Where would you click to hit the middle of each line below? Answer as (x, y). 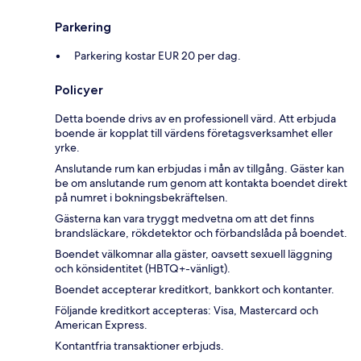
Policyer (79, 90)
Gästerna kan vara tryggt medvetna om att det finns (185, 219)
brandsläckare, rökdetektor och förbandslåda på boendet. (201, 233)
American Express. (101, 325)
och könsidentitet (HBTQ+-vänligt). (143, 269)
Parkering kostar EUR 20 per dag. (158, 56)
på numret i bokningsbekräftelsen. (141, 198)
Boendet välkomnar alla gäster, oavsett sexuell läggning (194, 254)
